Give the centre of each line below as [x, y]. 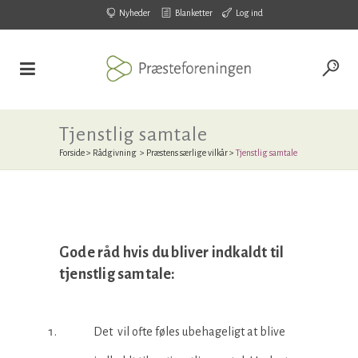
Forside [72, 153]
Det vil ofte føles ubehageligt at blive [189, 332]
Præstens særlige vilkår [187, 153]
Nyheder [134, 13]
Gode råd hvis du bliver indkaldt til [173, 253]
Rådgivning [115, 153]
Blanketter [193, 13]
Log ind [249, 13]
